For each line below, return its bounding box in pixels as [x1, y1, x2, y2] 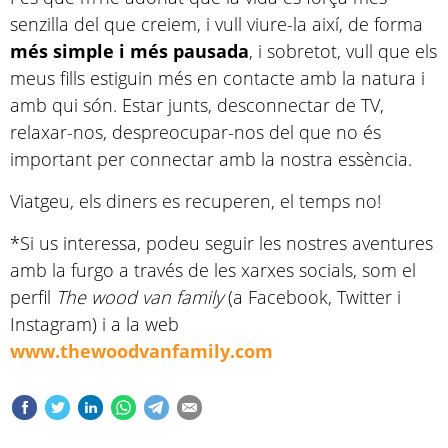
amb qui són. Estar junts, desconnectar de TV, [10, 92, 384, 117]
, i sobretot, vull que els [249, 38, 437, 63]
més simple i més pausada [10, 38, 249, 63]
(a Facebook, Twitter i [223, 284, 401, 309]
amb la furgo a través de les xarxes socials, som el [10, 257, 416, 282]
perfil [10, 284, 56, 309]
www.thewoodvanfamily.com [10, 338, 273, 363]
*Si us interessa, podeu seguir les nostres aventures [10, 230, 433, 255]
